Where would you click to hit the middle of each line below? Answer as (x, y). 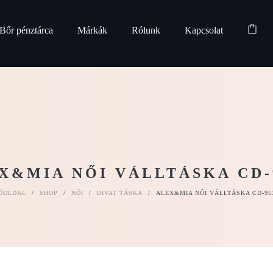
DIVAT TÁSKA (120, 193)
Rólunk (146, 30)
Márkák (92, 30)
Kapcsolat (204, 30)
